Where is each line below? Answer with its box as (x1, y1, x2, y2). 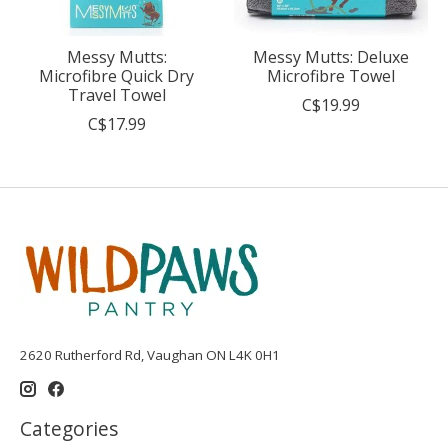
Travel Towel (67, 84, 166, 107)
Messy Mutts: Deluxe (252, 46, 409, 69)
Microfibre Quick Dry (39, 65, 195, 88)
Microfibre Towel (266, 65, 395, 88)
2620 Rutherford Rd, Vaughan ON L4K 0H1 (20, 346, 280, 365)
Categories (20, 414, 118, 442)
